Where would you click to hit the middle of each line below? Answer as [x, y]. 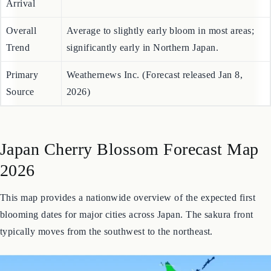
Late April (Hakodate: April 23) [131, 26]
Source [20, 123]
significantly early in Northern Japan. [143, 79]
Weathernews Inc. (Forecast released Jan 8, [155, 106]
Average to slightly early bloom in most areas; [161, 62]
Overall [21, 62]
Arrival [21, 34]
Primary [22, 106]
